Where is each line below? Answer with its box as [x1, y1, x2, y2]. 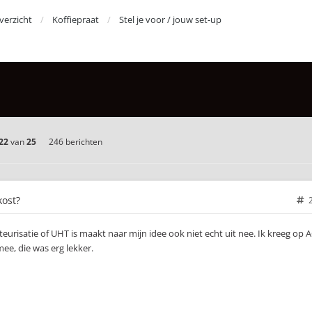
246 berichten [48, 136, 102, 148]
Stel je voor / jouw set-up [119, 13, 221, 26]
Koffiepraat [52, 13, 99, 26]
